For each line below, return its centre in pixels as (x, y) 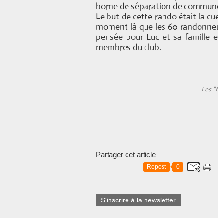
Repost (156, 167)
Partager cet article (126, 154)
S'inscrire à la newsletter (138, 200)
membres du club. (128, 47)
